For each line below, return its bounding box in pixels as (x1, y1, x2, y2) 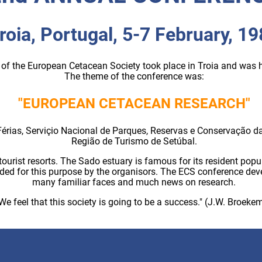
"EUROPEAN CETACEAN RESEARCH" (18, 95, 250, 112)
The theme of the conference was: (64, 70, 204, 82)
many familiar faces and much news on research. (32, 176, 236, 188)
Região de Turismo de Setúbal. (71, 135, 197, 147)
